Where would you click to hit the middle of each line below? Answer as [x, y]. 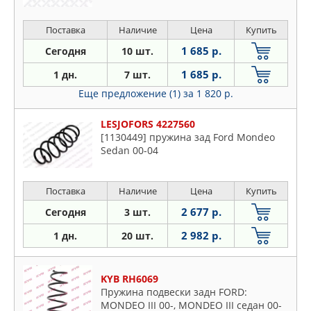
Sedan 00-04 [129, 150]
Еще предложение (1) [131, 93]
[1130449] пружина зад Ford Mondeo [188, 137]
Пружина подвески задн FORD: [174, 292]
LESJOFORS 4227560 [148, 124]
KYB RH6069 [129, 279]
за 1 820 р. [208, 93]
